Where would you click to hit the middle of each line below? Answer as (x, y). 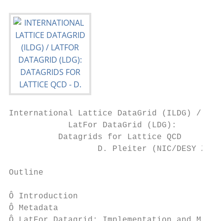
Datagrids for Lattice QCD (95, 137)
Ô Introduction (43, 196)
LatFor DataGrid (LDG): (93, 125)
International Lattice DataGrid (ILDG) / (105, 113)
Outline (26, 173)
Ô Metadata (34, 208)
